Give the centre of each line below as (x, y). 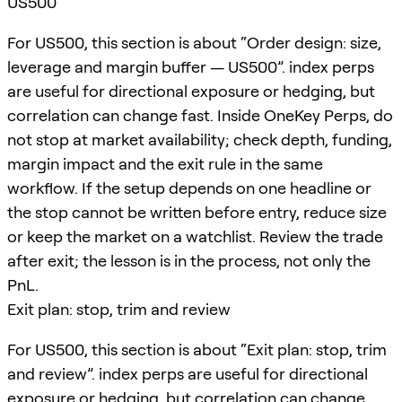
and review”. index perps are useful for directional (188, 373)
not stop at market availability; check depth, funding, (200, 139)
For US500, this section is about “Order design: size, (194, 42)
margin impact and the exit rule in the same (165, 163)
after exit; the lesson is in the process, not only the (189, 260)
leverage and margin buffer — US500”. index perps (191, 66)
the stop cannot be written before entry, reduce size (197, 212)
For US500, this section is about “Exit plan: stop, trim (197, 349)
